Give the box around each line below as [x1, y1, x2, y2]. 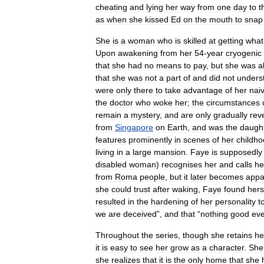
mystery [131, 110, 160, 120]
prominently [128, 134, 172, 144]
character [209, 242, 244, 252]
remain [95, 110, 121, 120]
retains [227, 230, 252, 240]
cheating [95, 2, 127, 12]
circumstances [206, 97, 260, 107]
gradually [213, 110, 247, 120]
